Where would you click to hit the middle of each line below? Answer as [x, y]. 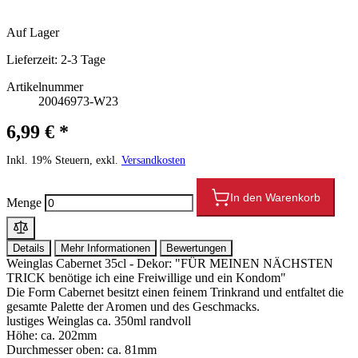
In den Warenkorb [275, 197]
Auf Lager [33, 32]
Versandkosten [153, 160]
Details [29, 248]
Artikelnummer [45, 86]
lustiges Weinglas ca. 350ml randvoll [99, 320]
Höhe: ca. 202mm [52, 335]
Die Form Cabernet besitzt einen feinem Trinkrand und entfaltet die [175, 292]
